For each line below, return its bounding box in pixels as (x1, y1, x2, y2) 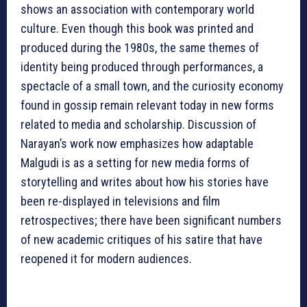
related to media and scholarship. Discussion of (21, 117, 256, 132)
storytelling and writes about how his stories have (21, 175, 269, 190)
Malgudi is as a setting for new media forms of (21, 156, 249, 171)
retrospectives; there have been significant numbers (21, 213, 282, 228)
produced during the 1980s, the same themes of (21, 40, 259, 56)
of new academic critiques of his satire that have (21, 232, 262, 247)
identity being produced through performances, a (21, 60, 263, 75)
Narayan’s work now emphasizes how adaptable (21, 136, 254, 151)
